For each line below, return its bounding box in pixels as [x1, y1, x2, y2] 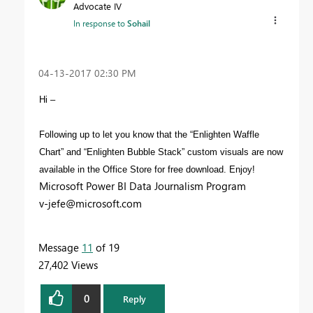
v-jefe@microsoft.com [39, 196, 142, 210]
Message [38, 240, 82, 254]
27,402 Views [38, 257, 98, 272]
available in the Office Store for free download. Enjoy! [39, 163, 255, 175]
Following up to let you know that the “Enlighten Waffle [39, 129, 259, 140]
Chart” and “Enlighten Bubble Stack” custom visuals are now [39, 146, 283, 157]
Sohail [127, 17, 150, 29]
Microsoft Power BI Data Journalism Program [39, 178, 246, 193]
